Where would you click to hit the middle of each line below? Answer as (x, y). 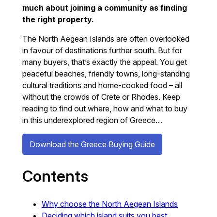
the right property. (58, 19)
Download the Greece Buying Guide (93, 144)
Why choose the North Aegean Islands (110, 204)
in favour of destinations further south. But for (102, 50)
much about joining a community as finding (105, 8)
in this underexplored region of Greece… (93, 120)
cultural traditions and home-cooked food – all (102, 85)
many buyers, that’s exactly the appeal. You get (105, 62)
